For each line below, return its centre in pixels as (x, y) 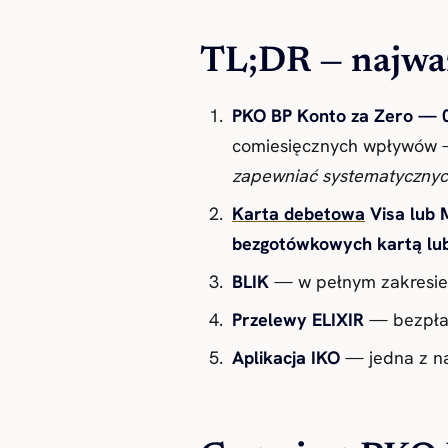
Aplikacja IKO (286, 357)
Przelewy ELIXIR (298, 319)
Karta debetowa (298, 213)
